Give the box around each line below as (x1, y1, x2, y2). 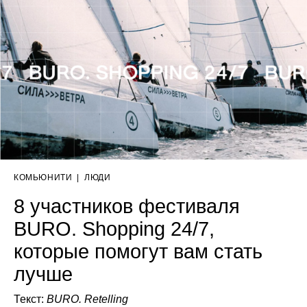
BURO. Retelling (47, 293, 128, 305)
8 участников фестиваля (14, 195, 240, 217)
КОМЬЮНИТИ (14, 172, 73, 182)
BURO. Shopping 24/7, (14, 217, 214, 240)
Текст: (14, 293, 47, 305)
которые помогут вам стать (14, 240, 262, 262)
